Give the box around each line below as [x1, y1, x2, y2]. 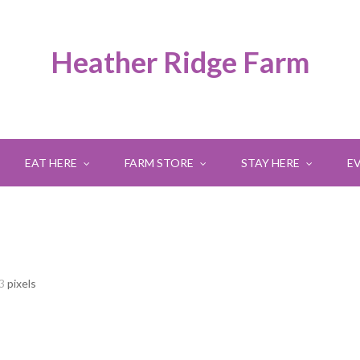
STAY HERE [240, 156, 302, 170]
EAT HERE [24, 156, 80, 170]
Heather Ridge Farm [50, 44, 309, 80]
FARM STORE [124, 156, 196, 170]
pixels [5, 276, 36, 290]
